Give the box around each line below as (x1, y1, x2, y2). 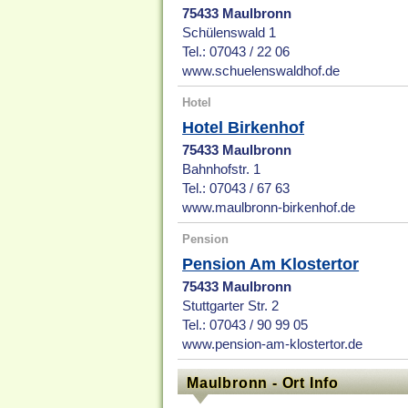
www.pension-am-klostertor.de (182, 337, 363, 352)
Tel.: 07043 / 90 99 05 (182, 318, 309, 333)
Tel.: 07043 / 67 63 (182, 181, 291, 197)
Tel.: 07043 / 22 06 (182, 45, 291, 60)
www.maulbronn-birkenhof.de (182, 200, 356, 216)
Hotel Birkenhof (182, 118, 305, 138)
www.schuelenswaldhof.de (182, 64, 341, 79)
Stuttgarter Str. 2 (182, 299, 280, 314)
